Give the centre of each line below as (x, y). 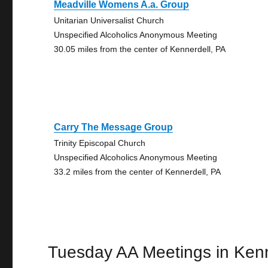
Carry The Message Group (114, 127)
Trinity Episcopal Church (100, 143)
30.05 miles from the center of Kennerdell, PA (140, 49)
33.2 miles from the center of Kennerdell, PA (138, 172)
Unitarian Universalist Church (109, 20)
